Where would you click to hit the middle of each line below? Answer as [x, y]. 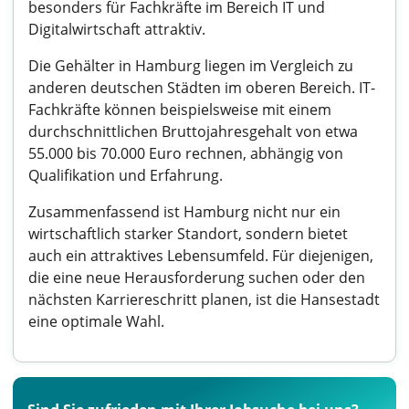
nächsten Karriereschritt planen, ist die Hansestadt [204, 299]
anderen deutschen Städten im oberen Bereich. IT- [202, 88]
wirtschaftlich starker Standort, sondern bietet [188, 234]
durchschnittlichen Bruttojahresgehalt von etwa [193, 131]
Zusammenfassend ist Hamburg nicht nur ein [184, 212]
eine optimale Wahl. [96, 321]
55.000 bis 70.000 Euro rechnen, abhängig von [186, 153]
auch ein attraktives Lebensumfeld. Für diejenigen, [201, 256]
